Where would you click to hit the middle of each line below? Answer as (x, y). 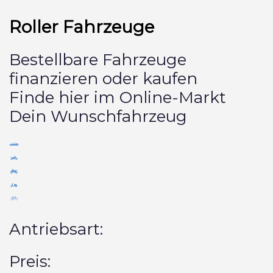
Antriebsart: (56, 229)
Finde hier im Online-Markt (118, 97)
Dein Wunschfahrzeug (98, 116)
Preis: (30, 261)
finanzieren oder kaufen (103, 78)
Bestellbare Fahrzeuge (98, 59)
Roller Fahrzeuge (82, 27)
